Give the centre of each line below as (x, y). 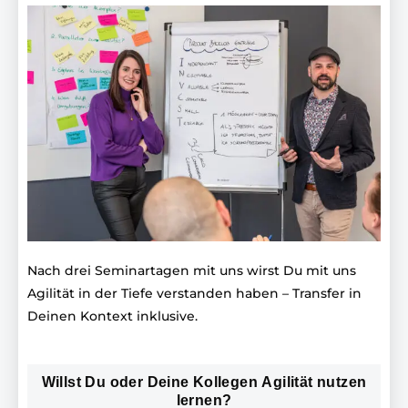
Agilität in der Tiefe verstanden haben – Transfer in (194, 294)
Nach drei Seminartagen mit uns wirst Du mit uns (192, 271)
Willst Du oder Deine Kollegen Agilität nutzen (204, 382)
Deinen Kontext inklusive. (112, 316)
